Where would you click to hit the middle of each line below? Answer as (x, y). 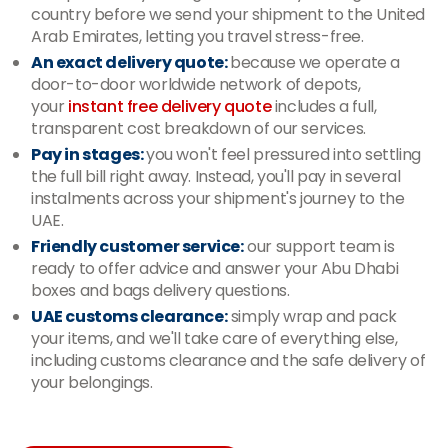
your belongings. (92, 382)
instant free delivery (146, 106)
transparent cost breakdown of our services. (198, 128)
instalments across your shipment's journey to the (218, 198)
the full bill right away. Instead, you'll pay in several (216, 176)
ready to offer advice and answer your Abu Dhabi (215, 268)
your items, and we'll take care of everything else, (214, 338)
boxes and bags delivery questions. (160, 290)
